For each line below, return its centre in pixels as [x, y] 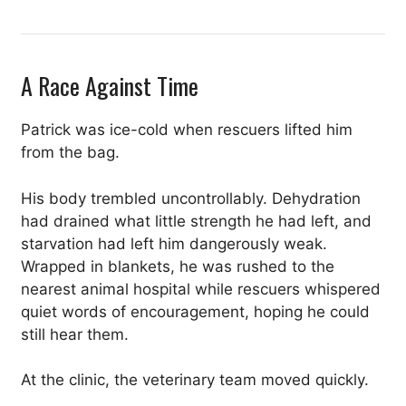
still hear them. [75, 334]
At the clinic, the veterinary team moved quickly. [195, 380]
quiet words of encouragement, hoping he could [195, 311]
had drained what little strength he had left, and [196, 221]
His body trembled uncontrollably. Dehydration [191, 198]
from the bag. [70, 153]
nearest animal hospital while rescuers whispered [201, 289]
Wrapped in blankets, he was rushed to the [178, 266]
